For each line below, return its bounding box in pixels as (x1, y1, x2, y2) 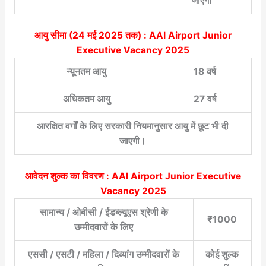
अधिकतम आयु (62, 93, 110, 104)
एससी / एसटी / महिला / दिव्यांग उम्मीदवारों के (28, 249, 180, 261)
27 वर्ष (193, 93, 217, 104)
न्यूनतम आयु (66, 65, 107, 77)
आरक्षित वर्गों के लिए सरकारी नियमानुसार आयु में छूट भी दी (37, 120, 229, 132)
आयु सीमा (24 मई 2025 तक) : (34, 29, 149, 41)
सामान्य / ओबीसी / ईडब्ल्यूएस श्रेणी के (39, 207, 168, 218)
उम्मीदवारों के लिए (74, 221, 134, 233)
